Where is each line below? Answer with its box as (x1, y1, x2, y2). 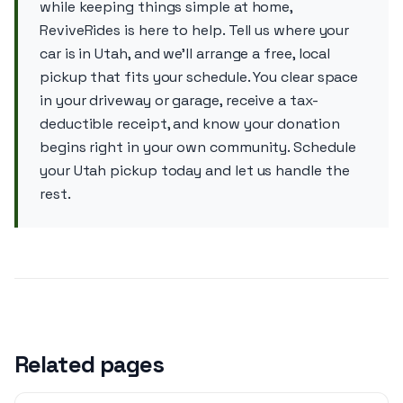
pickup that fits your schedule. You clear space (40, 67, 359, 86)
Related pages (14, 350, 165, 379)
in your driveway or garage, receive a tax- (40, 91, 318, 110)
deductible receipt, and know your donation (40, 114, 340, 133)
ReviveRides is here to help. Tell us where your (40, 21, 350, 40)
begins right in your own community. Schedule (40, 138, 356, 157)
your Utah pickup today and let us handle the (40, 161, 350, 180)
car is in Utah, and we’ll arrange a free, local (40, 44, 331, 63)
